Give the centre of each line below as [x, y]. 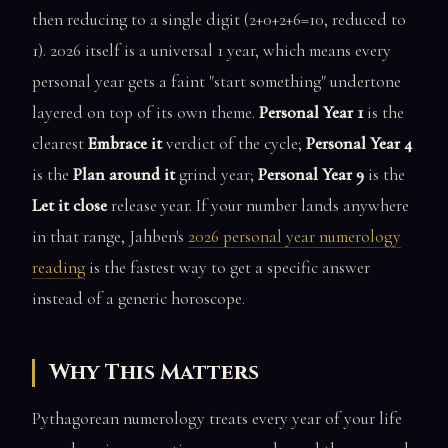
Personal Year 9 [311, 174]
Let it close [69, 205]
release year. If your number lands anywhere [258, 205]
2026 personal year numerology [294, 236]
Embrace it [125, 143]
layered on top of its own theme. [145, 112]
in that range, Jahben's [110, 236]
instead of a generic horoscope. [138, 298]
